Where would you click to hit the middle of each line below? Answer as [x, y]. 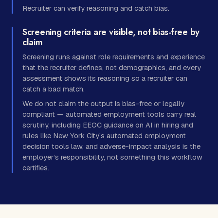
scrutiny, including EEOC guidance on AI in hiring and [108, 125]
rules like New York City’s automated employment [104, 135]
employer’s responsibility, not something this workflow [112, 157]
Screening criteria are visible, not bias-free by [111, 32]
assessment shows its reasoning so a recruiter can [105, 78]
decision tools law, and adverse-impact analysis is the [111, 146]
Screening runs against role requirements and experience [114, 56]
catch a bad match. [54, 89]
